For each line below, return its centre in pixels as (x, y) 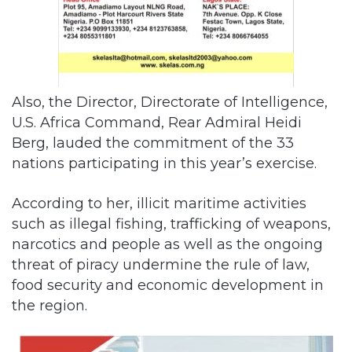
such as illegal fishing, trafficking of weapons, (171, 224)
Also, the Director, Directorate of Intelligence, (170, 102)
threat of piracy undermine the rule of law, (161, 264)
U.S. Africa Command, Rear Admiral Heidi (157, 122)
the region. (49, 305)
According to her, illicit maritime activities (159, 203)
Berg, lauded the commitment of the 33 (153, 143)
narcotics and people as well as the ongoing (167, 244)
